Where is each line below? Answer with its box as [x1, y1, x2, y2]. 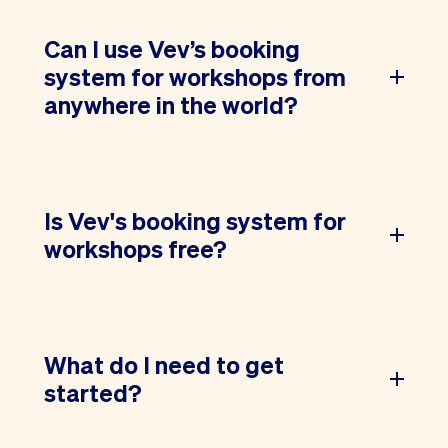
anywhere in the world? [44, 88, 298, 120]
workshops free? [44, 232, 227, 264]
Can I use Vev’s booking [44, 32, 300, 64]
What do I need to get [44, 348, 284, 380]
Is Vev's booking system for [44, 204, 346, 236]
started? [44, 376, 142, 408]
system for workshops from [44, 60, 346, 92]
